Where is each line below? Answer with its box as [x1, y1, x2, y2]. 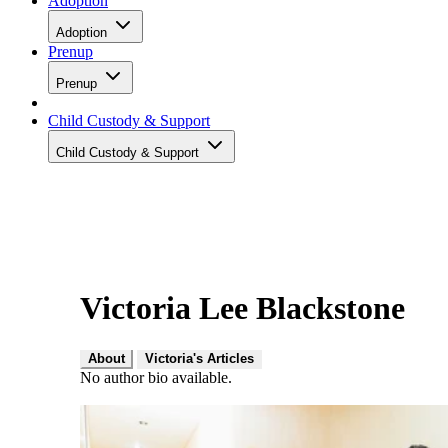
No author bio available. [80, 368, 232, 386]
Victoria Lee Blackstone [80, 290, 405, 327]
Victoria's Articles [145, 350, 254, 366]
